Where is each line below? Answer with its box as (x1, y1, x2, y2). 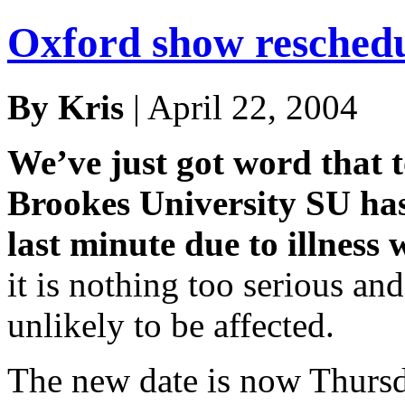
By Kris (7, 87, 124, 127)
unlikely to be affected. (7, 305, 334, 344)
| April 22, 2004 (124, 87, 358, 127)
